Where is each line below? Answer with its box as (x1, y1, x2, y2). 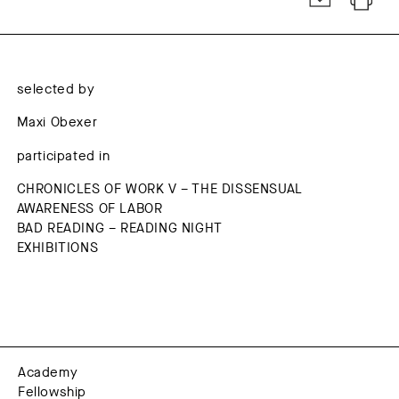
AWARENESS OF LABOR (16, 199, 163, 217)
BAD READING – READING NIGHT (16, 218, 223, 237)
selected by (16, 79, 95, 98)
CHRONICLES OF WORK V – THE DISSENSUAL (16, 179, 303, 198)
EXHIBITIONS (16, 238, 99, 256)
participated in (16, 146, 110, 165)
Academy (18, 362, 78, 381)
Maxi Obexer (16, 112, 98, 131)
